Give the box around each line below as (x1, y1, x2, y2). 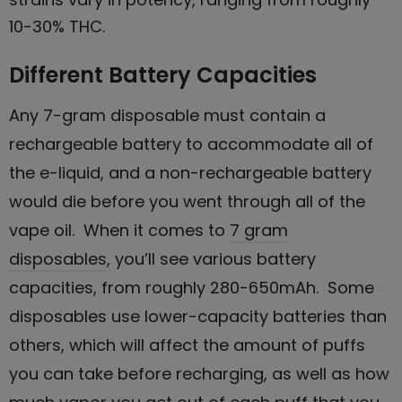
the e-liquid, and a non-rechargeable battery (9, 161, 371, 184)
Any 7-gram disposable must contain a (9, 103, 326, 127)
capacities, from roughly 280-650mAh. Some (9, 275, 374, 299)
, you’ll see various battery (107, 247, 316, 270)
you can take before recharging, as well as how (9, 362, 389, 385)
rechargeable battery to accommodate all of (9, 132, 373, 155)
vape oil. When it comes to (9, 218, 230, 241)
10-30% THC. (9, 14, 105, 38)
